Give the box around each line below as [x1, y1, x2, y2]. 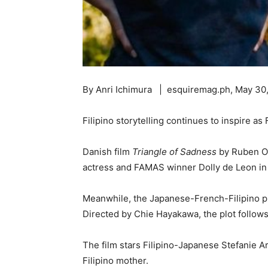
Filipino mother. [83, 254, 151, 266]
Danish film [83, 145, 132, 157]
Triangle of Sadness [132, 145, 217, 157]
